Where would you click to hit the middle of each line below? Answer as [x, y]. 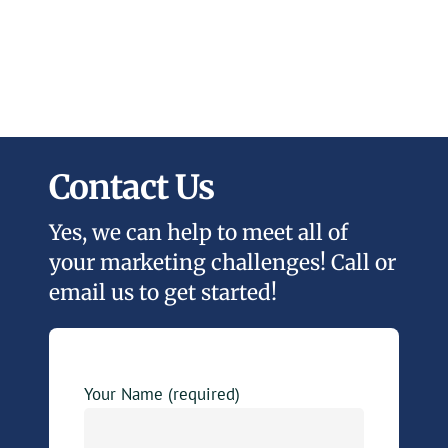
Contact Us [132, 187]
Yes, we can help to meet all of [199, 233]
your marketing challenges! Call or [223, 263]
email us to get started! [163, 293]
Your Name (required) [162, 394]
